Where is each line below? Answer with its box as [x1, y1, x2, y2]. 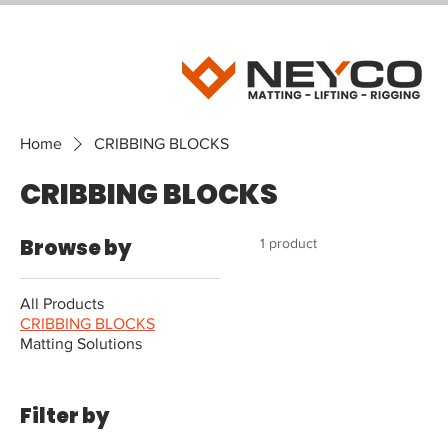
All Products [20, 295, 104, 312]
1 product [260, 235, 317, 251]
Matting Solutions [20, 335, 142, 352]
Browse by [20, 234, 132, 262]
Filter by [20, 402, 110, 430]
